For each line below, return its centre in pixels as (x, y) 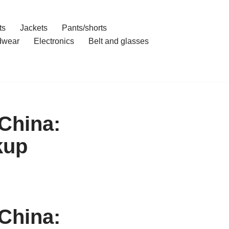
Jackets (33, 28)
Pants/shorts (84, 28)
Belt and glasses (118, 41)
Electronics (54, 41)
